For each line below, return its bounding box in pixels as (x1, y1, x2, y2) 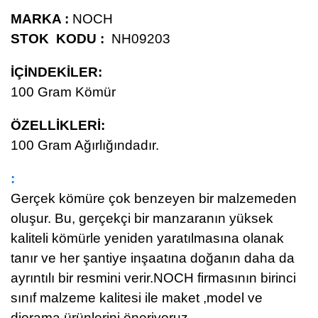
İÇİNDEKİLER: (11, 65, 102, 79)
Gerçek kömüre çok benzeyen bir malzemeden (11, 191, 297, 206)
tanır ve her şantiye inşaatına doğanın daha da (11, 251, 295, 265)
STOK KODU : (11, 31, 108, 46)
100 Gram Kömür (11, 84, 116, 99)
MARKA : (11, 11, 69, 26)
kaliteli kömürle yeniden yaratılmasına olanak (11, 231, 284, 246)
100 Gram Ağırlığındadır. (11, 138, 159, 153)
